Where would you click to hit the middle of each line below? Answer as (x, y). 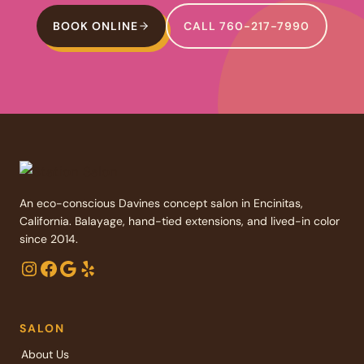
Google (89, 267)
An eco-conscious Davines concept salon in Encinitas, (161, 204)
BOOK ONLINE (95, 26)
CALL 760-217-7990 (247, 26)
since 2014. (49, 239)
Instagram (63, 267)
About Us (45, 355)
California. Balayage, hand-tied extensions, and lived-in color (180, 221)
